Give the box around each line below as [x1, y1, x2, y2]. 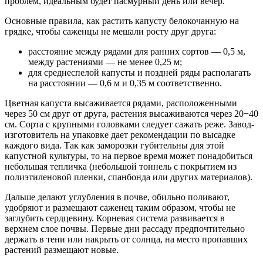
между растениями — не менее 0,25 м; [28, 57, 182, 68]
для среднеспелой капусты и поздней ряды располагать [28, 68, 251, 78]
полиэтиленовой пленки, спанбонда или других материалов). [5, 172, 252, 183]
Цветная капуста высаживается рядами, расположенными [5, 98, 237, 109]
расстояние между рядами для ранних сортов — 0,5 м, [28, 46, 245, 57]
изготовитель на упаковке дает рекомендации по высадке [5, 130, 235, 140]
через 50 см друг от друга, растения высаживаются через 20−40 [5, 109, 258, 119]
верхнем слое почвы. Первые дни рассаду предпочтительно [5, 224, 245, 234]
